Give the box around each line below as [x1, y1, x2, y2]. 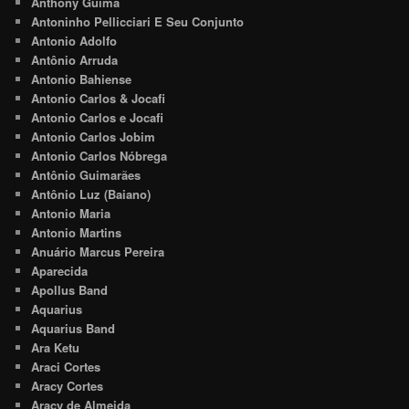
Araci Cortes [31, 357, 101, 375]
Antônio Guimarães [31, 165, 142, 184]
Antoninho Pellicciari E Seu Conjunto [31, 12, 245, 30]
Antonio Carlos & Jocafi [31, 89, 166, 107]
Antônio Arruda [31, 50, 119, 68]
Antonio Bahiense [31, 69, 132, 88]
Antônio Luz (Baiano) [31, 184, 152, 203]
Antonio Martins [31, 223, 122, 241]
